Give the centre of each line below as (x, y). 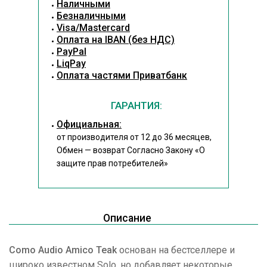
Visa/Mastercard (93, 28)
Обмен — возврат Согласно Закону (126, 150)
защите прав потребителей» (112, 163)
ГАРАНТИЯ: (136, 105)
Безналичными (91, 16)
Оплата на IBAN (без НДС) (116, 40)
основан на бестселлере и (176, 250)
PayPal (72, 52)
